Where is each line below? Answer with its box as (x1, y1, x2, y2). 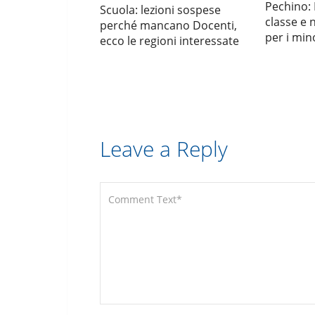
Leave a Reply (100, 134, 228, 163)
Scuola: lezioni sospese (100, 2, 221, 18)
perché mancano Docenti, (100, 18, 237, 33)
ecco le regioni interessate (100, 33, 239, 49)
